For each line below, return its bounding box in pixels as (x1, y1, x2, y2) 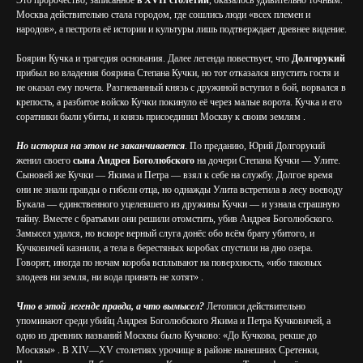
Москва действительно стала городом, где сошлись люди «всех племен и (16, 9, 310, 20)
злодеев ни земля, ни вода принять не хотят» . (16, 271, 203, 283)
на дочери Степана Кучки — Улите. (194, 155, 340, 166)
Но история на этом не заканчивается (16, 140, 185, 152)
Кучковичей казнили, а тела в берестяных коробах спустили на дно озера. (16, 242, 313, 254)
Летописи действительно (204, 301, 305, 312)
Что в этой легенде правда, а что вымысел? (16, 301, 204, 312)
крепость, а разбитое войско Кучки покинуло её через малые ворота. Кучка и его (16, 96, 342, 108)
